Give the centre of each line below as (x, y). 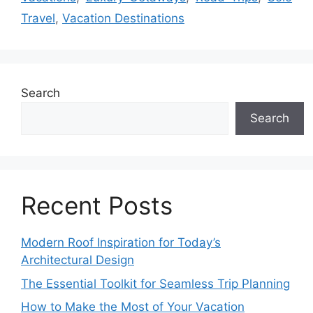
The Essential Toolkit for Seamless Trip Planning (155, 283)
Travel (38, 19)
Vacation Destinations (123, 19)
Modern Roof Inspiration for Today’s (121, 243)
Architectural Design (78, 260)
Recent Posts (97, 206)
